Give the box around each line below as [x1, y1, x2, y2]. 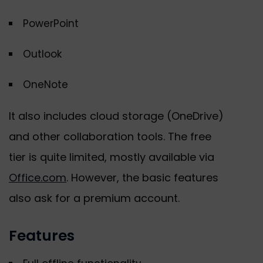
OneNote [23, 77, 68, 92]
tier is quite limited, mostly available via [9, 150, 214, 165]
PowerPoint [23, 16, 79, 31]
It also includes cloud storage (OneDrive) [9, 109, 224, 124]
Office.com [9, 170, 66, 186]
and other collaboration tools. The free [9, 129, 211, 144]
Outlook [23, 47, 62, 62]
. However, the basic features [66, 170, 218, 186]
